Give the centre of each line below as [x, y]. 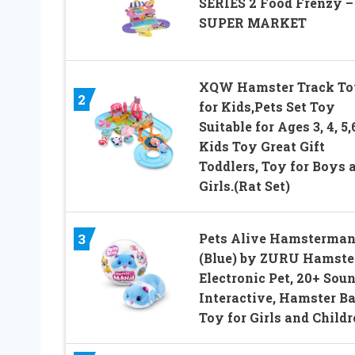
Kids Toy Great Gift [261, 146]
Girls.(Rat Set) [244, 185]
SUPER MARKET [252, 22]
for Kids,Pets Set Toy [267, 106]
